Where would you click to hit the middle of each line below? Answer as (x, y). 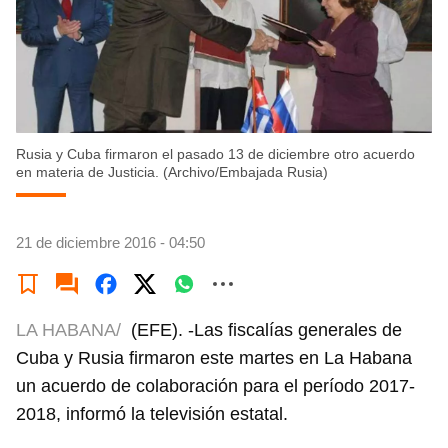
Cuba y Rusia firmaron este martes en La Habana (214, 358)
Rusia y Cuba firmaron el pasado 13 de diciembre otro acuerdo (215, 154)
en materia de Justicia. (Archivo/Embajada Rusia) (172, 172)
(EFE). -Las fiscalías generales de (266, 330)
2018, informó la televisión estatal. (152, 414)
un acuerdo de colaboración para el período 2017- (215, 386)
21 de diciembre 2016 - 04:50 (110, 242)
